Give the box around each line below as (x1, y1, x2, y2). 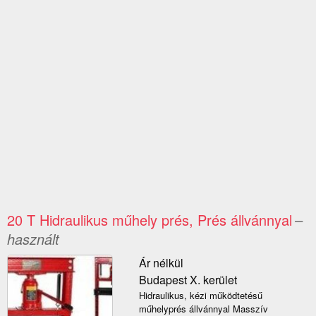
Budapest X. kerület (138, 272, 237, 288)
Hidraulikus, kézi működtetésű (138, 288, 262, 303)
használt (7, 229, 59, 250)
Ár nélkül (138, 255, 183, 272)
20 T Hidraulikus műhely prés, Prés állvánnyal (7, 209, 292, 231)
